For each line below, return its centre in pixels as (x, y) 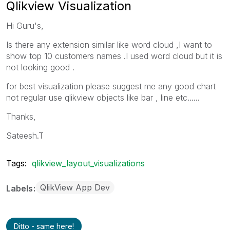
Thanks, (21, 116)
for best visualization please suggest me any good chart (112, 86)
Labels (21, 188)
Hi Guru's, (25, 25)
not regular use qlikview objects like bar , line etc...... (103, 97)
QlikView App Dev (75, 187)
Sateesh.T (25, 135)
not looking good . (40, 67)
